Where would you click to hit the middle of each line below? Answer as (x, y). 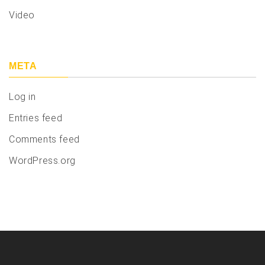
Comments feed (44, 140)
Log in (22, 97)
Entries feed (36, 118)
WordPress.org (42, 161)
